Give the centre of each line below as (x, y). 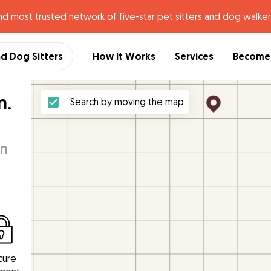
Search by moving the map (127, 102)
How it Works (124, 56)
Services (194, 56)
